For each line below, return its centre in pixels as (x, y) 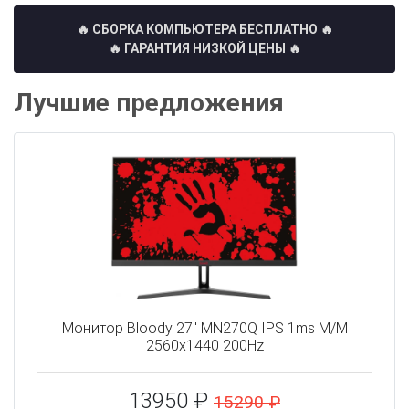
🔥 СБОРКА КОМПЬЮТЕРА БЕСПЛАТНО (197, 30)
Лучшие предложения (149, 103)
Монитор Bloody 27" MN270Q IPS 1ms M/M (204, 329)
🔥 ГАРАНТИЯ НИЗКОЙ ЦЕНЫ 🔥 (204, 49)
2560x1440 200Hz (204, 346)
